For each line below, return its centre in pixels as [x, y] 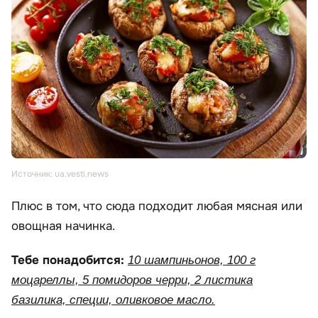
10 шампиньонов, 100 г [192, 261]
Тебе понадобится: [70, 261]
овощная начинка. [63, 226]
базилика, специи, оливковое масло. [113, 300]
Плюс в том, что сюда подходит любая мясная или [157, 207]
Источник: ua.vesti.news [60, 174]
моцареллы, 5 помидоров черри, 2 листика [132, 280]
